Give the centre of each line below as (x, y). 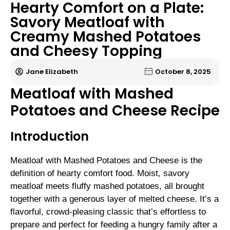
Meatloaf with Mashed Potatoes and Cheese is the (106, 160)
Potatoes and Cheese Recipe (115, 110)
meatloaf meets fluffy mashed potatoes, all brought (107, 186)
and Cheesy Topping (86, 51)
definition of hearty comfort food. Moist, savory (100, 173)
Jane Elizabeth (52, 72)
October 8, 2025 (183, 72)
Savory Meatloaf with (88, 22)
